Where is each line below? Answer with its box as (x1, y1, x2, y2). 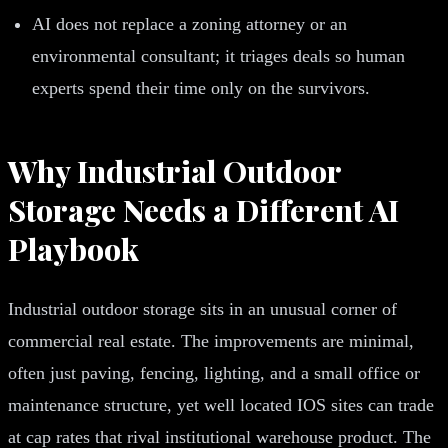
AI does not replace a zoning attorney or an (32, 13, 347, 34)
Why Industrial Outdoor (8, 150, 341, 191)
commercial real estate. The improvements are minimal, (8, 330, 414, 351)
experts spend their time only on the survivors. (32, 77, 370, 98)
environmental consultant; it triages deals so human (32, 45, 405, 66)
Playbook (8, 228, 139, 269)
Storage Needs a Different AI (8, 189, 399, 230)
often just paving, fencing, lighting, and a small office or (8, 362, 420, 383)
